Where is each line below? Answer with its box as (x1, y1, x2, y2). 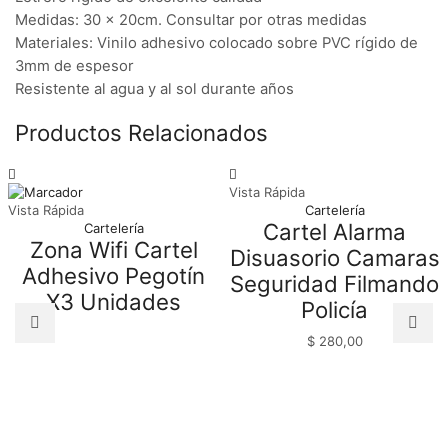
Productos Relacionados (15, 118, 268, 146)
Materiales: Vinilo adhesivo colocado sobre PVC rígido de (15, 34, 418, 53)
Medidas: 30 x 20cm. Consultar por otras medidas (15, 11, 367, 30)
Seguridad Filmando (230, 270, 439, 298)
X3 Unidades (46, 288, 181, 316)
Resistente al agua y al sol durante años (15, 80, 294, 99)
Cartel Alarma (263, 218, 406, 246)
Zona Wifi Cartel (29, 236, 198, 264)
